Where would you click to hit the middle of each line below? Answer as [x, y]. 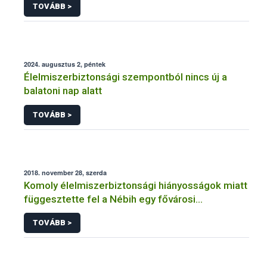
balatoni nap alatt [63, 91]
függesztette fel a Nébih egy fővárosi [110, 199]
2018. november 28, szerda [65, 172]
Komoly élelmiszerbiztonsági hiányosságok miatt [136, 185]
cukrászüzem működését [82, 212]
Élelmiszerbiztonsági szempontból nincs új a [125, 77]
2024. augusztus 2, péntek [65, 64]
